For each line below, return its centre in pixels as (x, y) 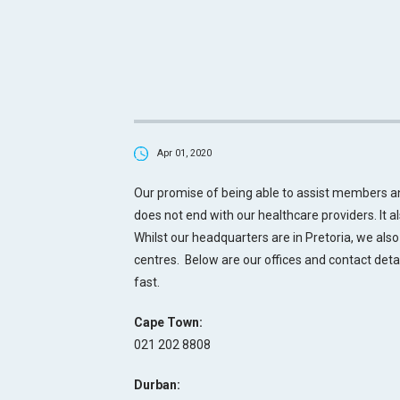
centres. (158, 259)
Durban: (157, 385)
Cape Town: (168, 322)
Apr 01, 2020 (185, 154)
